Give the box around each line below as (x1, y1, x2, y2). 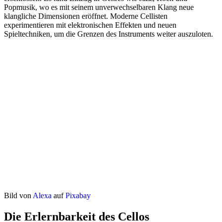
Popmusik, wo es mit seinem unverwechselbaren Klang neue (4, 2, 194, 11)
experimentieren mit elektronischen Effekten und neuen (4, 20, 176, 29)
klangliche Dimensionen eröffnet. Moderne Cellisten (4, 11, 167, 20)
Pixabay (65, 191, 91, 200)
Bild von (4, 191, 33, 200)
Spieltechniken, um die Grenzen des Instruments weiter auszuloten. (4, 29, 213, 38)
